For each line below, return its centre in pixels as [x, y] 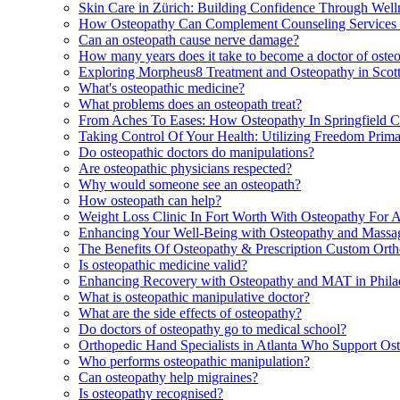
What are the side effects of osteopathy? [190, 312]
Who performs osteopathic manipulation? [194, 361]
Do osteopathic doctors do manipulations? [196, 152]
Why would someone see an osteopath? [190, 184]
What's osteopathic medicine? [162, 87]
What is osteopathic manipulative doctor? [194, 296]
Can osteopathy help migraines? [168, 377]
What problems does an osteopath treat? [190, 104]
